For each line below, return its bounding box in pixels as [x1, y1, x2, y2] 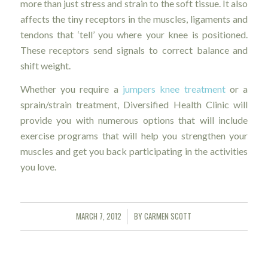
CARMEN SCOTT [144, 210, 192, 222]
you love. [20, 161, 56, 173]
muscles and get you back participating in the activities [20, 145, 248, 157]
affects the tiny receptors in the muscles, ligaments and [20, 13, 248, 25]
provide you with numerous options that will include [20, 114, 248, 126]
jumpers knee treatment [123, 83, 226, 95]
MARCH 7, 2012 [76, 210, 122, 222]
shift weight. [20, 59, 71, 71]
